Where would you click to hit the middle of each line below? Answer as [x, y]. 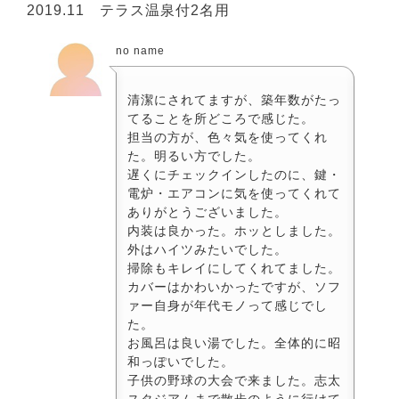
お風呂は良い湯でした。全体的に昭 [234, 342]
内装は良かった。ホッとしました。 [234, 230]
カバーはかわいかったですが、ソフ [234, 286]
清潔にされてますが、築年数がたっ [234, 99]
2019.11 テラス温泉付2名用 [128, 10]
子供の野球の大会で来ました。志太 [234, 380]
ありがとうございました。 [208, 212]
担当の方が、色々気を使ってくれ [228, 137]
